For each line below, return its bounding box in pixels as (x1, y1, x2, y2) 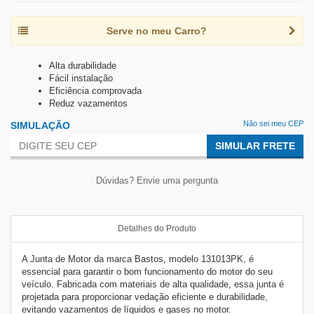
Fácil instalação (49, 73, 113, 83)
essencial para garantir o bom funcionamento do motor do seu (22, 266, 273, 277)
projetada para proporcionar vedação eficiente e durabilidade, (22, 292, 268, 302)
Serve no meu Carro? (107, 25, 207, 36)
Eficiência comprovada (49, 86, 142, 96)
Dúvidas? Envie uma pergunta (96, 175, 218, 186)
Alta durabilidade (49, 60, 116, 71)
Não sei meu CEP (243, 119, 303, 128)
